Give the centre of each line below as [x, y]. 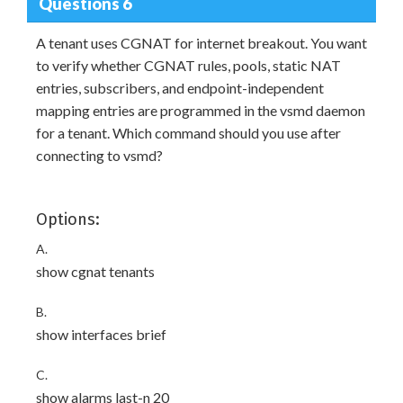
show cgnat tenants [95, 271]
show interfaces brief [101, 334]
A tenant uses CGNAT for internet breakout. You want [201, 43]
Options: [68, 219]
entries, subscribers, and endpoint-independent [180, 88]
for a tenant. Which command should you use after [188, 133]
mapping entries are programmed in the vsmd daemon [201, 110]
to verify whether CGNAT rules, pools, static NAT [188, 65]
